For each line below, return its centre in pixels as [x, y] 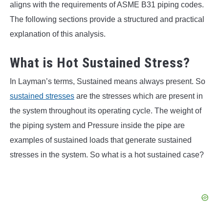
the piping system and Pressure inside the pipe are [97, 126]
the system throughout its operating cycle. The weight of [106, 111]
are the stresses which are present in [139, 96]
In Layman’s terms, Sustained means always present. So [108, 82]
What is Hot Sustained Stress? [100, 63]
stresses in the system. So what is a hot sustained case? [107, 155]
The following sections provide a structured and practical [107, 20]
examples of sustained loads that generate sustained [101, 140]
